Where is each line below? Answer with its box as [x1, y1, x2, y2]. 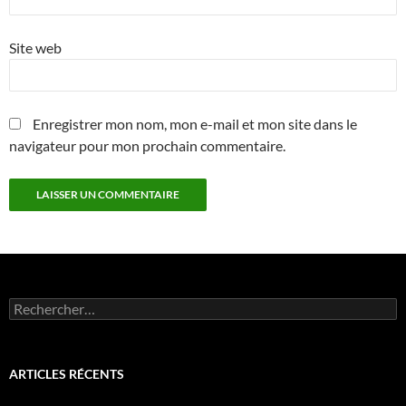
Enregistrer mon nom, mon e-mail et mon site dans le [33, 114, 357, 132]
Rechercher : [8, 296, 80, 313]
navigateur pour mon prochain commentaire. [9, 136, 285, 154]
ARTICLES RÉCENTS [9, 365, 124, 382]
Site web [9, 38, 62, 56]
